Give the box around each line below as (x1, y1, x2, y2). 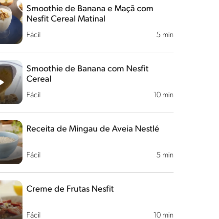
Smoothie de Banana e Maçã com (26, 4, 153, 14)
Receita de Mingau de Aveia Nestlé (26, 125, 159, 134)
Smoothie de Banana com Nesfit (26, 65, 149, 74)
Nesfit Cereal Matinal (26, 15, 106, 24)
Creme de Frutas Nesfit (26, 185, 114, 194)
